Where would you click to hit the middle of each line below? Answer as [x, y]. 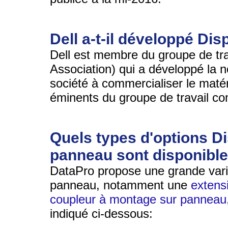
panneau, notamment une [120, 185]
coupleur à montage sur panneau [138, 199]
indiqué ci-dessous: [101, 213]
